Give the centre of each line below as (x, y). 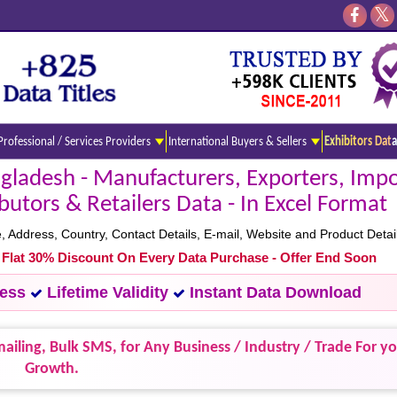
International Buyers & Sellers (239, 141)
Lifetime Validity (108, 292)
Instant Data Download (273, 292)
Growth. (52, 369)
